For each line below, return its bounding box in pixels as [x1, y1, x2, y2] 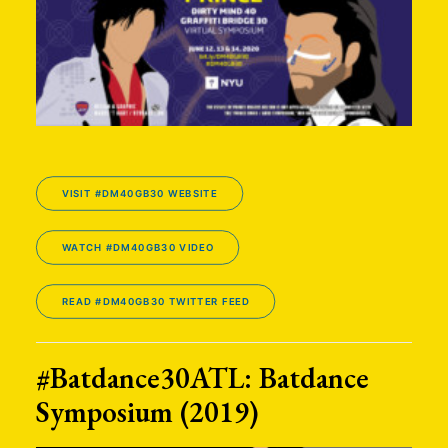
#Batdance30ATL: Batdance [36, 359, 369, 397]
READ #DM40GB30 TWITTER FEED [61, 295, 250, 308]
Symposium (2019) [36, 393, 259, 431]
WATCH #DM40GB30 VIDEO [61, 241, 214, 254]
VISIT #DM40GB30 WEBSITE [61, 187, 218, 200]
